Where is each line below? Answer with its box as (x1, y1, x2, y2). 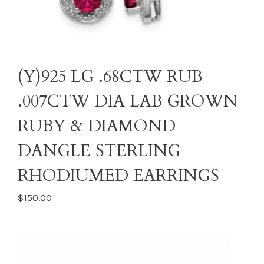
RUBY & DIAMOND (18, 115, 176, 137)
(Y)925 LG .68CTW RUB (18, 65, 202, 88)
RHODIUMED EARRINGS (18, 164, 219, 187)
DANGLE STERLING (18, 140, 180, 162)
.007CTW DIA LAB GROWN (18, 90, 237, 113)
